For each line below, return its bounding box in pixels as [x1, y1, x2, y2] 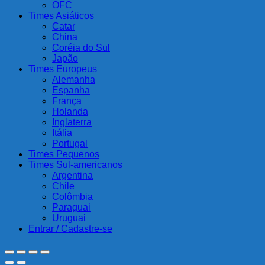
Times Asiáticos [28, 11, 94, 21]
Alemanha [52, 75, 95, 85]
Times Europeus [28, 64, 97, 75]
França [52, 96, 82, 106]
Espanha [52, 85, 90, 96]
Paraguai [52, 202, 91, 213]
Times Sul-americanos [28, 160, 122, 170]
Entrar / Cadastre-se [28, 224, 112, 234]
